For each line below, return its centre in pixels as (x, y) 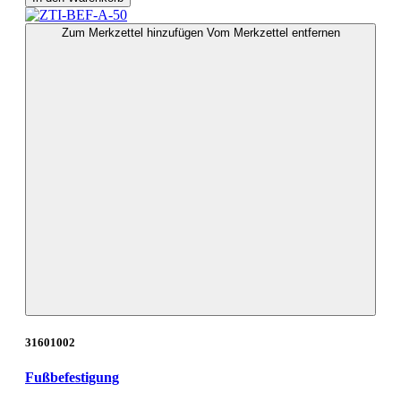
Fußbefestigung (72, 378)
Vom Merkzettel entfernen (273, 32)
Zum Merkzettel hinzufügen (134, 32)
